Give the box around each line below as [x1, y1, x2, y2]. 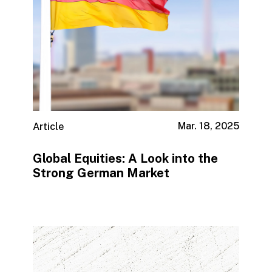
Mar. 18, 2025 [178, 120, 240, 132]
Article [32, 121, 64, 133]
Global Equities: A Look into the [32, 151, 218, 166]
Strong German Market [32, 165, 169, 180]
